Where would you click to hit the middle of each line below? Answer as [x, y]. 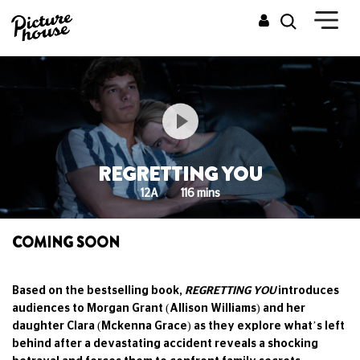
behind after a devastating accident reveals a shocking [165, 344]
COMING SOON [66, 242]
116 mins [200, 193]
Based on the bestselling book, [98, 290]
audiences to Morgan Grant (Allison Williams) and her [159, 308]
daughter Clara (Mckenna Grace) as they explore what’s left [178, 326]
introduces [307, 290]
